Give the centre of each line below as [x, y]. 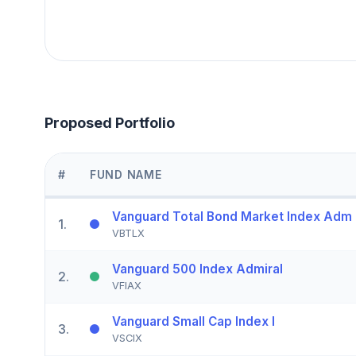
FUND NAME [126, 174]
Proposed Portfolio [110, 122]
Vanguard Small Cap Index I [193, 321]
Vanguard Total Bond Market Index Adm [232, 216]
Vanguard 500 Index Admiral [197, 269]
